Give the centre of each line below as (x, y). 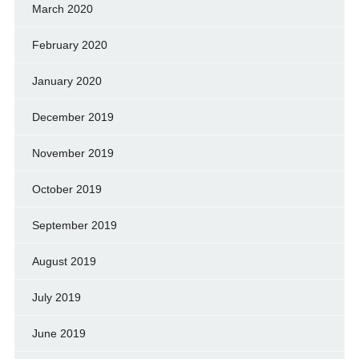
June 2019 (58, 333)
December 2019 (73, 117)
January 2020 (67, 81)
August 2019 (64, 261)
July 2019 (56, 297)
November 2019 (73, 153)
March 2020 (62, 8)
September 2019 (74, 225)
